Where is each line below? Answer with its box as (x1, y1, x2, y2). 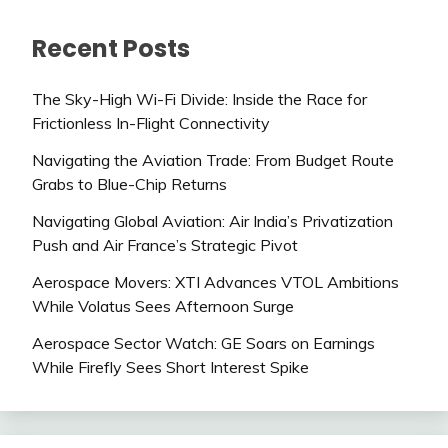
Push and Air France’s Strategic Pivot (32, 234, 298, 255)
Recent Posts (32, 32, 190, 66)
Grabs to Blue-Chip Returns (32, 174, 227, 195)
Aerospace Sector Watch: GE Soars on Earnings (32, 332, 375, 353)
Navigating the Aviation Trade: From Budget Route (32, 150, 394, 171)
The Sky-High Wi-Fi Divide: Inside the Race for (32, 89, 367, 110)
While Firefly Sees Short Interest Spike (32, 356, 309, 377)
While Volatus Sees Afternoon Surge (32, 295, 294, 316)
